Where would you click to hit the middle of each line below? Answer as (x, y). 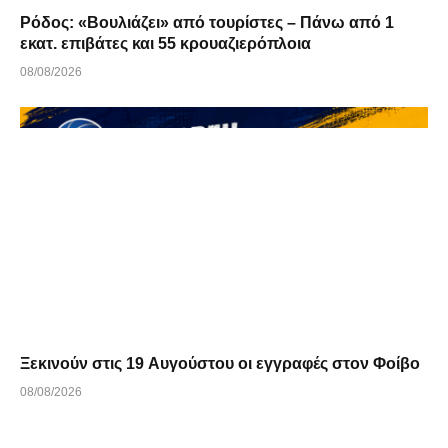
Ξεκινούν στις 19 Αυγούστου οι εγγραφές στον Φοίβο (220, 363)
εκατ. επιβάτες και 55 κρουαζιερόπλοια (165, 44)
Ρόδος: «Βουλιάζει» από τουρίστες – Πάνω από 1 (207, 23)
